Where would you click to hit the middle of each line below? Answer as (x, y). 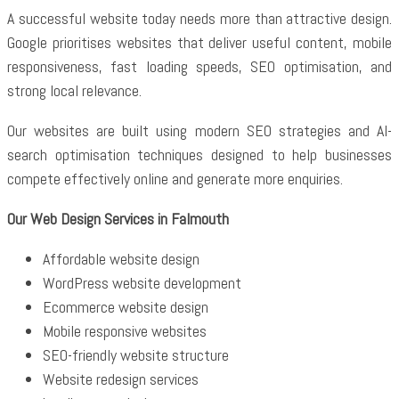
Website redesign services (121, 379)
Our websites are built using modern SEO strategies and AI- (199, 130)
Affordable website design (121, 259)
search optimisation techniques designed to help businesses (199, 155)
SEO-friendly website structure (136, 355)
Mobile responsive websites (125, 331)
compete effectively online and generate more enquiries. (175, 179)
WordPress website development (142, 283)
